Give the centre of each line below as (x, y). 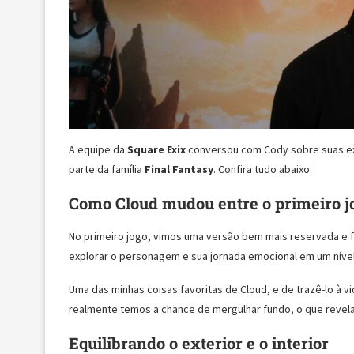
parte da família (107, 169)
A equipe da (98, 150)
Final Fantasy (179, 169)
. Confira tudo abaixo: (263, 169)
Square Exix (156, 150)
